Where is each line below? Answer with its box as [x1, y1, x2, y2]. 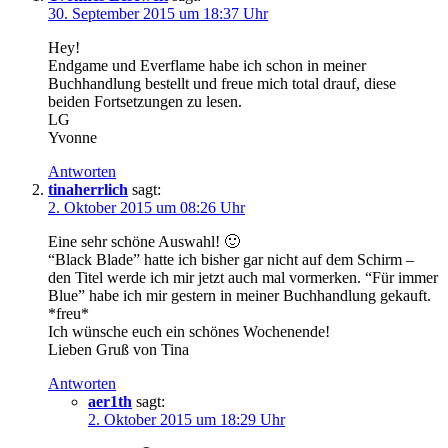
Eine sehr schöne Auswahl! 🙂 [48, 232, 240, 250]
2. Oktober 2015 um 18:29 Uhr [88, 410, 285, 428]
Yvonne [48, 128, 97, 146]
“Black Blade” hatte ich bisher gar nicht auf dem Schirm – [48, 250, 414, 268]
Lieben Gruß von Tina [48, 340, 189, 358]
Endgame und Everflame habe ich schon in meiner [48, 56, 366, 74]
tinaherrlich [48, 180, 128, 198]
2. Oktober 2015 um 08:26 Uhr [48, 198, 245, 216]
